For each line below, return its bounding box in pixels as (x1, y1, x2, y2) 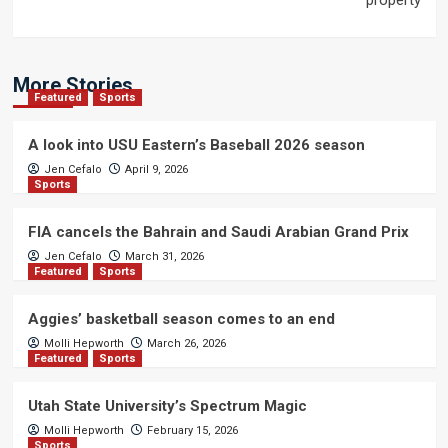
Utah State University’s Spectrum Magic (27, 397, 307, 415)
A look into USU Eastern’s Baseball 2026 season (27, 136, 365, 154)
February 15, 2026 (146, 424, 238, 437)
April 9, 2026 (124, 163, 188, 176)
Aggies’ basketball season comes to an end (27, 310, 335, 328)
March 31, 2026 (124, 250, 204, 263)
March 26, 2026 (146, 337, 226, 350)
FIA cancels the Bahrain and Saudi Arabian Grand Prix (27, 223, 409, 241)
